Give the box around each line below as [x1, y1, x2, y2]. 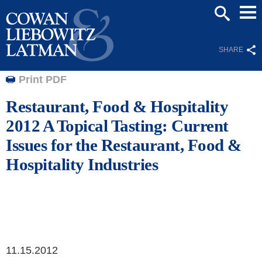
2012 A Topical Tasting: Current [6, 116, 229, 136]
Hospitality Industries [6, 155, 158, 174]
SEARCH [215, 26, 244, 34]
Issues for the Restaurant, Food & [6, 136, 242, 155]
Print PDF [19, 74, 67, 86]
